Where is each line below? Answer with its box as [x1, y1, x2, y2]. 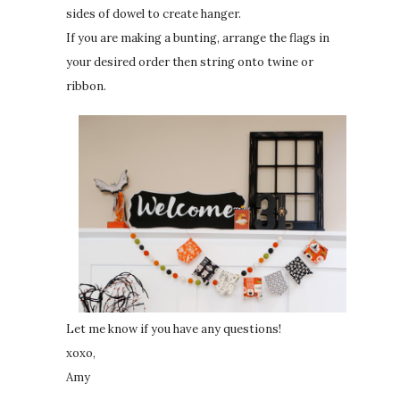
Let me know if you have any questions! [66, 321, 281, 337]
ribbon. [66, 78, 106, 94]
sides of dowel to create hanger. [66, 5, 241, 21]
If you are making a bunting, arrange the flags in [66, 29, 329, 46]
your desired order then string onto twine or [66, 54, 313, 70]
